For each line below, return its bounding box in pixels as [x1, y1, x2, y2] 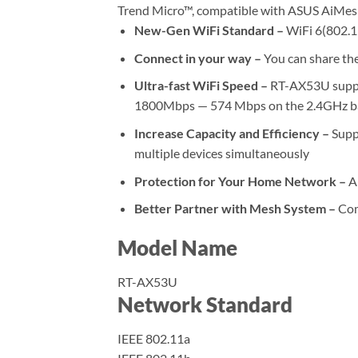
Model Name [117, 236, 237, 261]
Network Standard [117, 292, 292, 316]
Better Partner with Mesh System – [133, 201, 336, 217]
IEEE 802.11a [117, 330, 190, 346]
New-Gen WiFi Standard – [133, 22, 286, 38]
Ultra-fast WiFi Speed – [133, 78, 270, 93]
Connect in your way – [133, 50, 264, 66]
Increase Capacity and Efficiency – [133, 125, 329, 141]
